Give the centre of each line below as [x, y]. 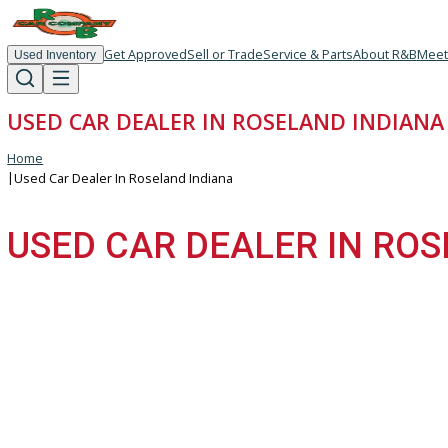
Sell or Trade [249, 60]
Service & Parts [341, 60]
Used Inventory [61, 60]
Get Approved [161, 60]
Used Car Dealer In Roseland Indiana [137, 199]
